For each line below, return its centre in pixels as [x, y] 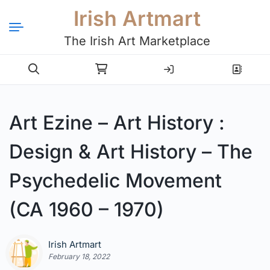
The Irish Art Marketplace [137, 41]
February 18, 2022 [79, 257]
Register [237, 64]
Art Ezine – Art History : [117, 123]
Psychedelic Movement [115, 181]
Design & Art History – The [131, 152]
